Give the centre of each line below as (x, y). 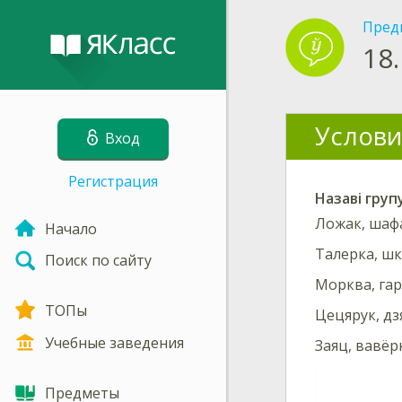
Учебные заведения (114, 342)
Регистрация (113, 181)
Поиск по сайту (98, 261)
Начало (71, 228)
